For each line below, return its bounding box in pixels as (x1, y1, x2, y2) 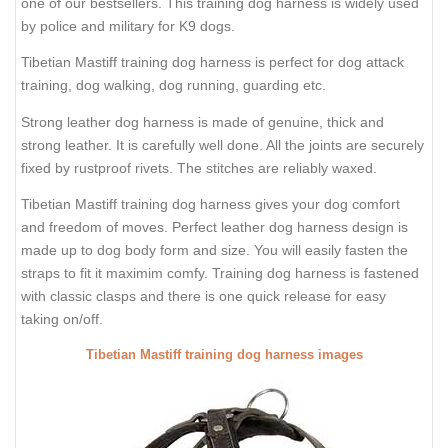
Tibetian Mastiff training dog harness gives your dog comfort (21, 196, 400, 213)
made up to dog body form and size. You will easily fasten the (21, 242, 408, 259)
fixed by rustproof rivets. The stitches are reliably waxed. (21, 159, 377, 176)
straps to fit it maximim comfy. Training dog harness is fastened (21, 265, 419, 282)
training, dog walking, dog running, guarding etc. (21, 77, 326, 94)
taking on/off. (21, 311, 103, 328)
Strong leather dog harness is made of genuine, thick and (21, 113, 384, 130)
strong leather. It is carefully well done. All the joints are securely (21, 136, 424, 153)
